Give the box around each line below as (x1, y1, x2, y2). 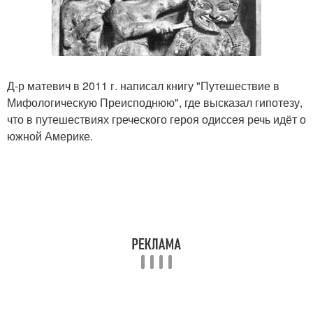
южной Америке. (7, 128, 93, 144)
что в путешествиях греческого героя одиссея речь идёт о (7, 111, 306, 127)
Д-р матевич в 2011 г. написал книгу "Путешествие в (7, 78, 279, 94)
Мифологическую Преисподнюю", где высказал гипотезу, (7, 94, 303, 110)
